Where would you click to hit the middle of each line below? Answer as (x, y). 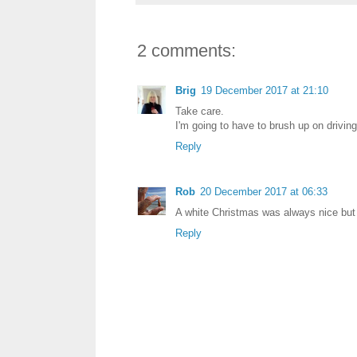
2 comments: (186, 50)
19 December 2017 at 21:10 (265, 90)
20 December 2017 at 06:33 (264, 191)
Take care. (200, 111)
